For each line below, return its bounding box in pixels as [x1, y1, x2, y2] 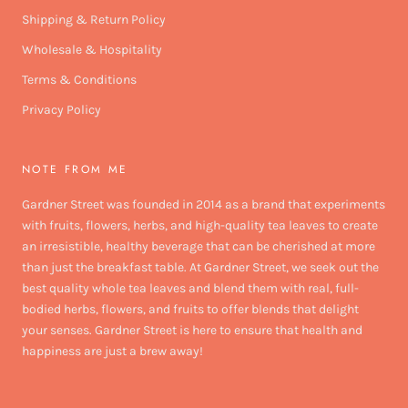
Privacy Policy [22, 102, 101, 118]
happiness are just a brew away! [22, 343, 203, 360]
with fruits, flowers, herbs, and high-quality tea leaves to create [22, 218, 378, 234]
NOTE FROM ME [22, 161, 128, 178]
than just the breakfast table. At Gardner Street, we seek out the [22, 260, 379, 276]
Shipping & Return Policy [22, 12, 166, 28]
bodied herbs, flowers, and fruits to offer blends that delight [22, 301, 359, 318]
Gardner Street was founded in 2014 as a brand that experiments [22, 197, 385, 213]
